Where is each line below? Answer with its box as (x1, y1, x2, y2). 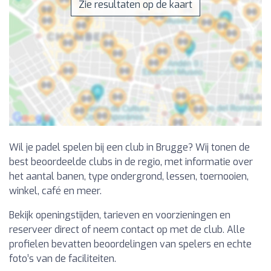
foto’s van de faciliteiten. (9, 252, 116, 266)
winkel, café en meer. (9, 184, 102, 198)
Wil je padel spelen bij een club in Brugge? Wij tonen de (9, 141, 250, 154)
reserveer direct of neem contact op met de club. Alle (9, 223, 245, 237)
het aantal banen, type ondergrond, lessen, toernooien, (9, 170, 249, 183)
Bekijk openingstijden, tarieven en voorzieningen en (9, 209, 230, 222)
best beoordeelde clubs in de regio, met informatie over (9, 155, 253, 169)
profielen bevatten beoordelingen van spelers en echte (9, 238, 252, 251)
